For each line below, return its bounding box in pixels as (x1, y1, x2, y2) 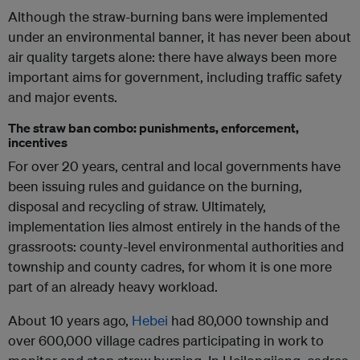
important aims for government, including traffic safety (8, 68, 342, 86)
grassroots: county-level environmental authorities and (8, 238, 344, 256)
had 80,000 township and (168, 312, 329, 329)
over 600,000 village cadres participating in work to (8, 332, 324, 350)
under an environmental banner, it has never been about (8, 28, 351, 46)
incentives (8, 134, 67, 151)
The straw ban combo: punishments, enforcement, (8, 120, 299, 137)
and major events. (8, 88, 117, 106)
